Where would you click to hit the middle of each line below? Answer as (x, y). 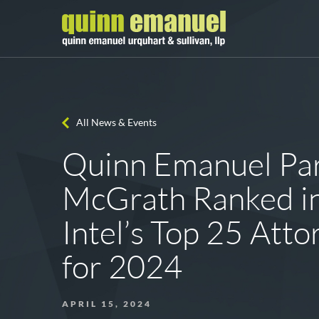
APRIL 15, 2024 (107, 304)
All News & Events (116, 122)
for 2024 (122, 266)
